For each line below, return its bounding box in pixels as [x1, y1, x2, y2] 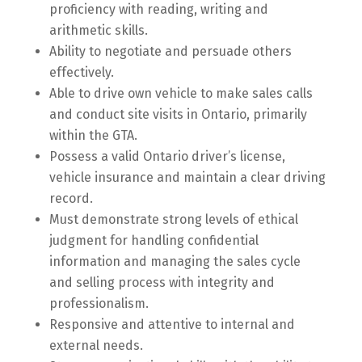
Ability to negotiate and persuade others [48, 44, 292, 59]
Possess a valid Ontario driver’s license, [48, 149, 285, 164]
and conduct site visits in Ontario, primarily [48, 107, 307, 122]
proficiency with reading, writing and [48, 2, 268, 17]
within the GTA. [48, 128, 137, 143]
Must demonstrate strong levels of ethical [48, 212, 298, 227]
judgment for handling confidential [48, 233, 259, 248]
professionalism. [48, 296, 149, 311]
